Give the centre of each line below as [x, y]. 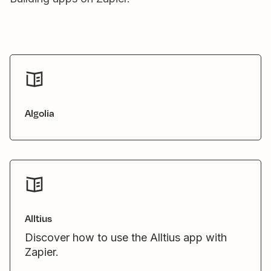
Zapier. [42, 252]
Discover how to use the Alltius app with [126, 237]
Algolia [40, 113]
